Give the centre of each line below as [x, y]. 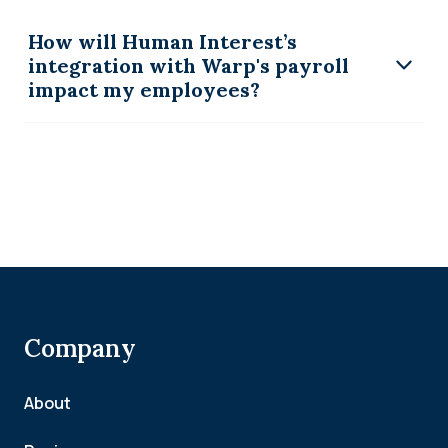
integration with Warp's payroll [188, 65]
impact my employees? [144, 89]
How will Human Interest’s [162, 41]
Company [80, 348]
